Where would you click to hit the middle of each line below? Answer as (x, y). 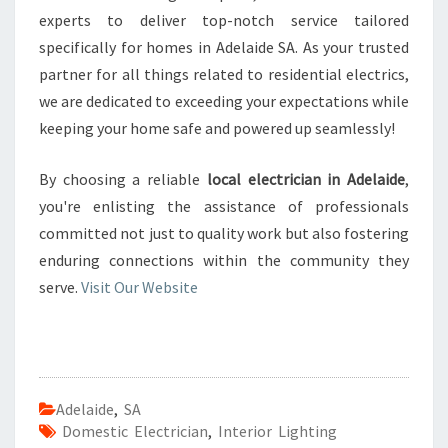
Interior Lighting (277, 431)
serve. (60, 287)
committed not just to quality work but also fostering (224, 233)
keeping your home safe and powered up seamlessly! (217, 128)
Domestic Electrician (135, 431)
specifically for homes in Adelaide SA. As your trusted (224, 47)
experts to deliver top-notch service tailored (224, 20)
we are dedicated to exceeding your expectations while (224, 101)
